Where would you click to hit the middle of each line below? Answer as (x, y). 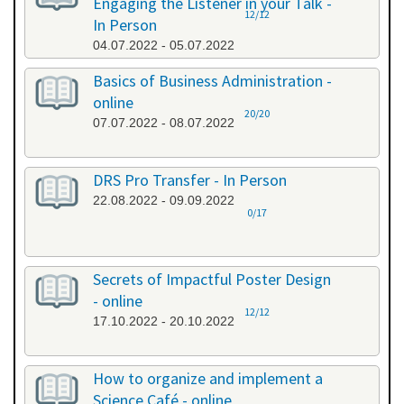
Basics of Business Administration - (212, 81)
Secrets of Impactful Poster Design (212, 280)
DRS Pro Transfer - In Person (190, 180)
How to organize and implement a (208, 379)
